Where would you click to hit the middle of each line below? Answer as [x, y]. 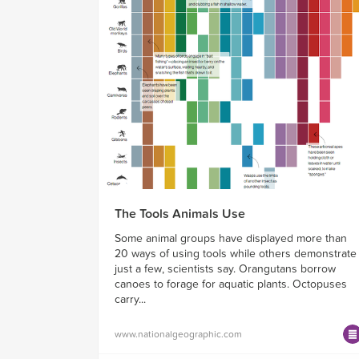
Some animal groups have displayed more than [231, 239]
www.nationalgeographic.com [178, 335]
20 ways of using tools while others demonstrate [236, 254]
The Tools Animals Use [180, 214]
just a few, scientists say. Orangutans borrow [225, 269]
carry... [130, 300]
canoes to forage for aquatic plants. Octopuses [231, 284]
